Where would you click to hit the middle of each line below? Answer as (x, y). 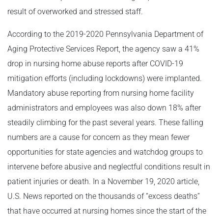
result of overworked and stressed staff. (75, 12)
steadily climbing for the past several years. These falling (105, 123)
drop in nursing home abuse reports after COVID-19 (95, 64)
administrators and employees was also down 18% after (104, 108)
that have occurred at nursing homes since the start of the (107, 211)
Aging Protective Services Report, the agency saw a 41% (103, 49)
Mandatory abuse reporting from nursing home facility (101, 93)
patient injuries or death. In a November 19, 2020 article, (103, 181)
